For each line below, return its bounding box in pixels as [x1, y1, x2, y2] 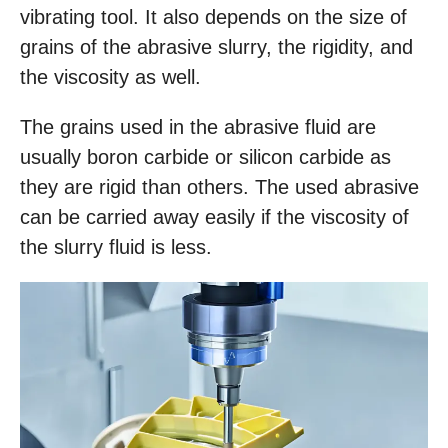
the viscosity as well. [20, 66, 201, 89]
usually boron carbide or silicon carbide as [20, 146, 391, 169]
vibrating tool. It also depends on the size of [20, 6, 407, 29]
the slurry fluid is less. [20, 236, 212, 259]
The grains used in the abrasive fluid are [20, 116, 376, 139]
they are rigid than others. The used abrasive [20, 176, 419, 199]
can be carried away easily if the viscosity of [20, 206, 409, 229]
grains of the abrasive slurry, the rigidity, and [20, 36, 413, 59]
